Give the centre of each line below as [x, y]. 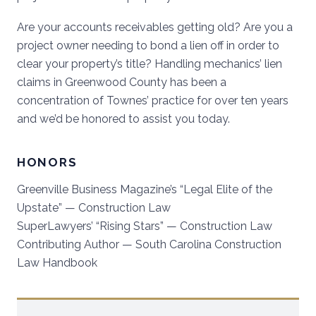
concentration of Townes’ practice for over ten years [153, 101]
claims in [41, 82]
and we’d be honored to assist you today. [123, 119]
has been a [197, 82]
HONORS [47, 162]
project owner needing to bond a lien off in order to [148, 45]
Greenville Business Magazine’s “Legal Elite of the [145, 189]
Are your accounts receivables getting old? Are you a [155, 27]
